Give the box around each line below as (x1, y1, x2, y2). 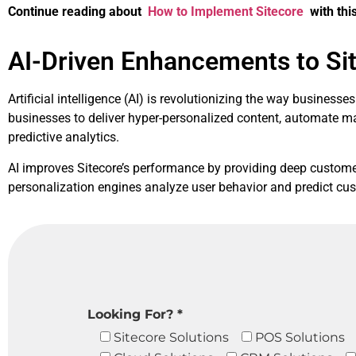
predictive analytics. (8, 130, 119, 145)
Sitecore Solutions (114, 329, 229, 345)
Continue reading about (8, 3, 148, 19)
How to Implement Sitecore (148, 3, 304, 19)
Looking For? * (87, 306, 183, 322)
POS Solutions (255, 329, 345, 345)
